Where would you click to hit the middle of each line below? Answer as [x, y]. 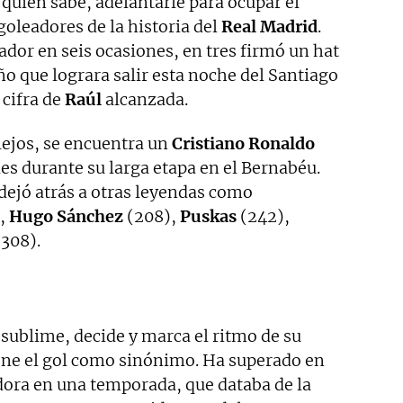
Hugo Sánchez [66, 216]
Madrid [289, 26]
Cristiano [208, 143]
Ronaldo [282, 143]
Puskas [208, 216]
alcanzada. [145, 99]
